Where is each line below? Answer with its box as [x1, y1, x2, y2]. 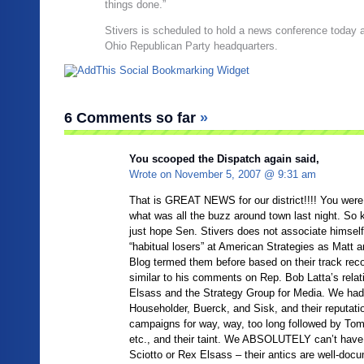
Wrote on [129, 168, 175, 180]
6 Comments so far [64, 110, 200, 126]
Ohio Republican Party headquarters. [105, 40, 278, 52]
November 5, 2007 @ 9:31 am [175, 168, 316, 180]
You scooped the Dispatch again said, [129, 153, 319, 165]
